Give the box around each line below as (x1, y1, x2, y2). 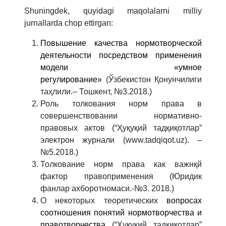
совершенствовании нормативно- (40, 111, 202, 120)
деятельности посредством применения (40, 50, 202, 60)
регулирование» (40, 75, 102, 84)
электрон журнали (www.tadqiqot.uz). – (40, 135, 202, 144)
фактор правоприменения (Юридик (40, 172, 202, 181)
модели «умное (40, 63, 202, 72)
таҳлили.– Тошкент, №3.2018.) (40, 87, 154, 96)
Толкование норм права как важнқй (40, 159, 202, 168)
